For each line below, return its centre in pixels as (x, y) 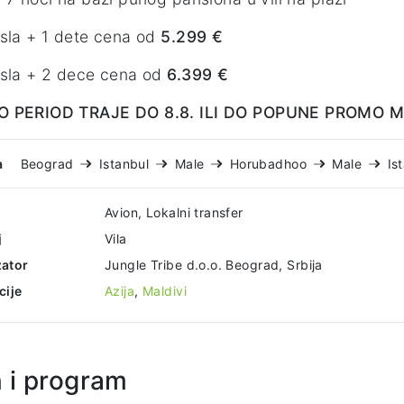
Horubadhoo (268, 164)
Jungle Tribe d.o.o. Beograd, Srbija (214, 265)
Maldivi (165, 291)
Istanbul (124, 164)
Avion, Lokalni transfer (174, 213)
